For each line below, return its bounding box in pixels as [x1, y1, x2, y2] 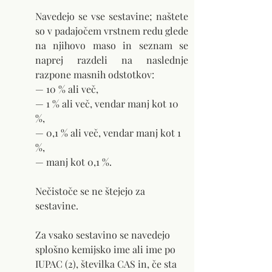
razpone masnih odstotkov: [35, 68, 154, 81]
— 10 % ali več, [35, 83, 98, 95]
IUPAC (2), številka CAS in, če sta [35, 257, 179, 270]
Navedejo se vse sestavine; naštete [35, 10, 188, 22]
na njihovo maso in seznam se [35, 39, 188, 52]
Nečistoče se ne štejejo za [35, 185, 148, 197]
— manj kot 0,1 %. [35, 155, 112, 168]
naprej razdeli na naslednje [35, 53, 188, 66]
